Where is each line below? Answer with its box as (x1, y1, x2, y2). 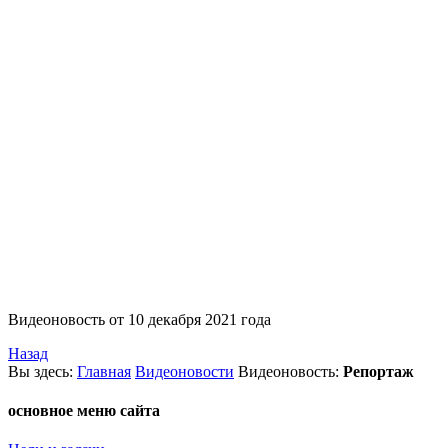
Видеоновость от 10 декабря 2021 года (8, 310, 271, 328)
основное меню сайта (8, 402, 160, 420)
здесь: (34, 362, 77, 380)
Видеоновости (135, 362, 234, 380)
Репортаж (343, 362, 414, 380)
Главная (77, 362, 131, 380)
